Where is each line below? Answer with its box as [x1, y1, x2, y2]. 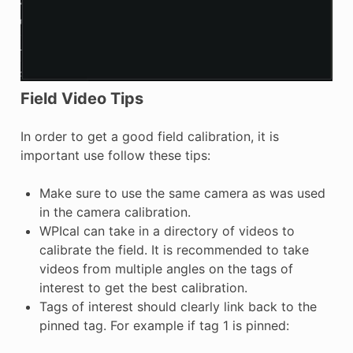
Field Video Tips [20, 89, 143, 109]
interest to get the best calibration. [39, 280, 247, 296]
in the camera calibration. [39, 204, 191, 221]
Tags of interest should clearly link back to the [39, 299, 317, 315]
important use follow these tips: [20, 147, 210, 164]
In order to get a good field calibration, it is [20, 128, 279, 145]
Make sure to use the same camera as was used [39, 185, 325, 202]
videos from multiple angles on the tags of [39, 261, 293, 277]
